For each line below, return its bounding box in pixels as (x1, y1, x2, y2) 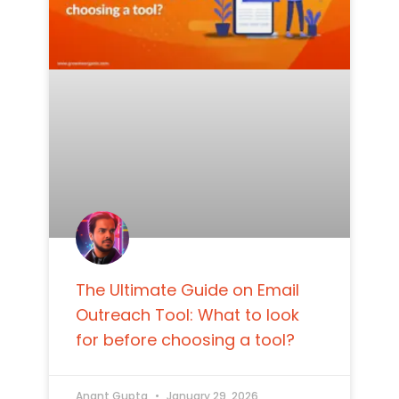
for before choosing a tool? (75, 329, 295, 352)
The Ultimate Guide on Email (75, 279, 299, 302)
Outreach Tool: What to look (75, 304, 299, 327)
